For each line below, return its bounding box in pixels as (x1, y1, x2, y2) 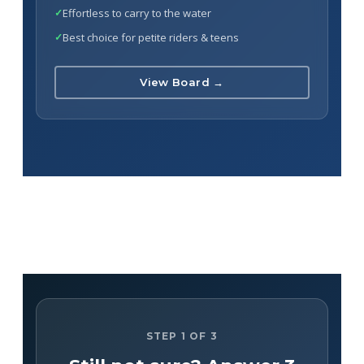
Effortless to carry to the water (63, 5, 211, 20)
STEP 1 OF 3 (145, 329, 219, 342)
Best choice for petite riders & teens (63, 29, 239, 45)
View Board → (140, 76, 224, 89)
